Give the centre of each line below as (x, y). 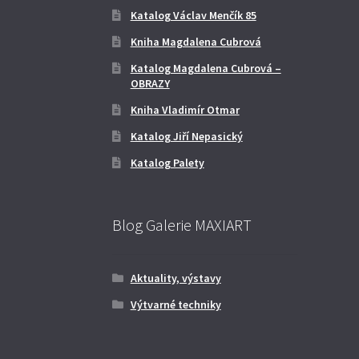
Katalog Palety (167, 163)
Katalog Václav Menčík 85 (193, 16)
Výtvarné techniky (175, 304)
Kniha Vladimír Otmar (185, 110)
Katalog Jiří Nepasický (186, 137)
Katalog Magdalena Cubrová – (206, 69)
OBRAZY (150, 84)
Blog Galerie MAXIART (182, 225)
